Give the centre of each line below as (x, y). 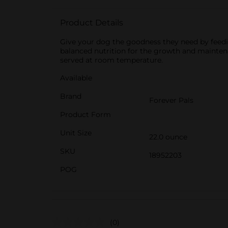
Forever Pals (171, 100)
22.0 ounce (168, 137)
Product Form (85, 115)
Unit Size (76, 133)
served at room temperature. (111, 60)
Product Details (92, 23)
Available (76, 78)
